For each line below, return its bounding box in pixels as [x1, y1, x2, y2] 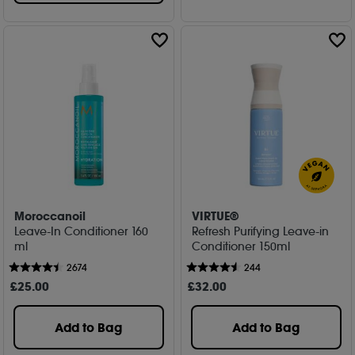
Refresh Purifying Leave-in [192, 223, 330, 239]
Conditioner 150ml [192, 239, 291, 254]
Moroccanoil [14, 208, 86, 224]
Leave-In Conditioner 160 [14, 223, 149, 239]
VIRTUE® [192, 208, 239, 224]
